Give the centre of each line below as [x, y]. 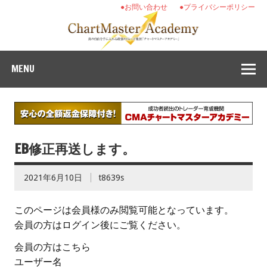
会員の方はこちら [52, 247]
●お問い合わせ [144, 7]
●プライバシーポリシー [217, 7]
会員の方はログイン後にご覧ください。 [100, 225]
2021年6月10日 [53, 178]
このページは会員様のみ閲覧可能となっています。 [124, 210]
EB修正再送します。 [75, 149]
